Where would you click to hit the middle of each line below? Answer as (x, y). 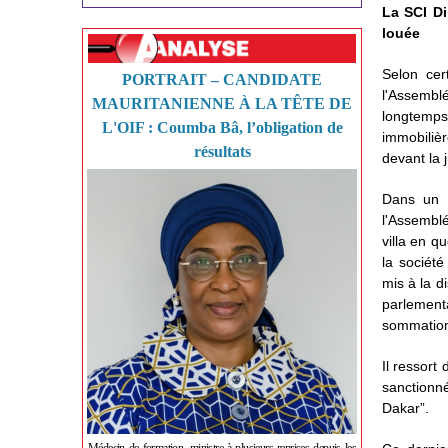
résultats (222, 151)
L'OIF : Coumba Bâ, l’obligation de (222, 127)
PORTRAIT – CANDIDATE (222, 79)
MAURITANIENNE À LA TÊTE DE (222, 103)
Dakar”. (405, 408)
